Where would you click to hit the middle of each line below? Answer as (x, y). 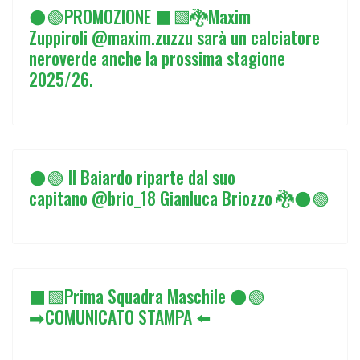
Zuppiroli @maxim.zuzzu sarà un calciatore (174, 37)
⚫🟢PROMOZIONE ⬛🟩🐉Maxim (140, 16)
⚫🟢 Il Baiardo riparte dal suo (132, 177)
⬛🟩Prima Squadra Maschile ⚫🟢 (147, 296)
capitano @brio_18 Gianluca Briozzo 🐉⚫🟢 (179, 198)
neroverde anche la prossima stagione (157, 58)
